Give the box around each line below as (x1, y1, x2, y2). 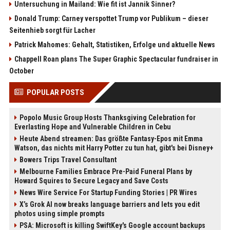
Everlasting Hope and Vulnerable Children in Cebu (14, 123, 171, 131)
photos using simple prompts (14, 209, 105, 218)
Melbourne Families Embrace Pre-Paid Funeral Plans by (19, 167, 192, 176)
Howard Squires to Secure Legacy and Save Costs (14, 177, 168, 185)
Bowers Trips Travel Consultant (19, 156, 117, 164)
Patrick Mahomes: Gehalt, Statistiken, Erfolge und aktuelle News (14, 41, 215, 49)
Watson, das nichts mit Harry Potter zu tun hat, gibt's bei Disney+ (14, 144, 214, 152)
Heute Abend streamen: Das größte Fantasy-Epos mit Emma (19, 135, 203, 143)
